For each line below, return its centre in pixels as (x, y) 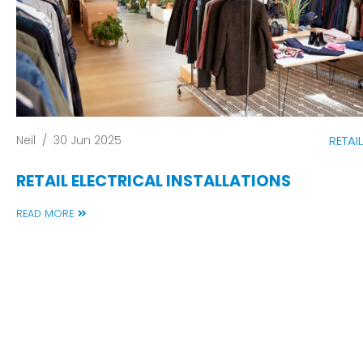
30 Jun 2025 (88, 140)
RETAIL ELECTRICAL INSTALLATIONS (154, 181)
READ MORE (45, 213)
